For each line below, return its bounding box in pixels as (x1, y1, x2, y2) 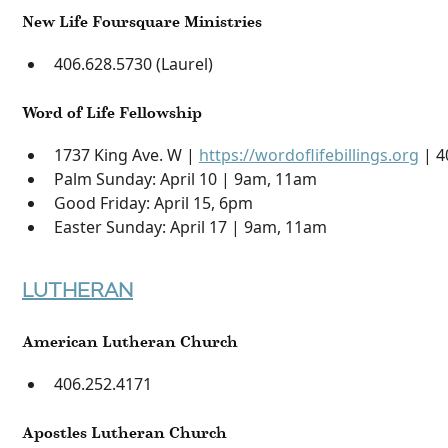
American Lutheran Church (22, 329, 238, 353)
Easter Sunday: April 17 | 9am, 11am (54, 215, 327, 238)
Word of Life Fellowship (22, 100, 202, 124)
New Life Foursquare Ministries (22, 9, 262, 33)
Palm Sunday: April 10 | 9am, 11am (54, 167, 321, 190)
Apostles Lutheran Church (22, 420, 227, 444)
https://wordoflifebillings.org (199, 143, 419, 166)
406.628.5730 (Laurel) (54, 52, 221, 75)
